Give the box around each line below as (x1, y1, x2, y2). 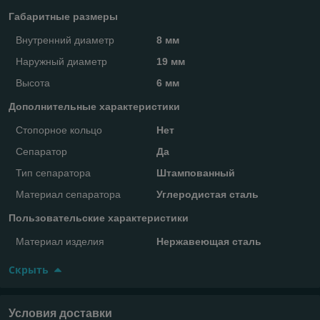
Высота (16, 76, 50, 89)
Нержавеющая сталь (156, 235, 261, 247)
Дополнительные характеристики (9, 100, 180, 112)
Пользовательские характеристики (9, 211, 189, 224)
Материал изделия (16, 235, 104, 247)
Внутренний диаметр (16, 34, 114, 46)
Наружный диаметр (16, 55, 107, 67)
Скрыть (9, 262, 49, 276)
